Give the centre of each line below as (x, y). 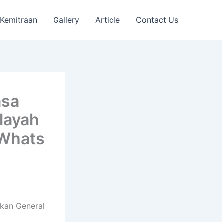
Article (108, 20)
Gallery (66, 20)
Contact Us (157, 20)
